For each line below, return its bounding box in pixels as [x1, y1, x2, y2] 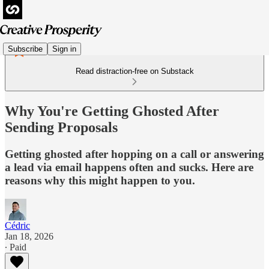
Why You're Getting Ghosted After [5, 103, 219, 119]
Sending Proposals [5, 119, 118, 135]
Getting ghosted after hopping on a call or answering [5, 147, 264, 160]
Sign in [52, 44, 76, 53]
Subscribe [8, 44, 43, 53]
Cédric [5, 220, 30, 231]
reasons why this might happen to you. [5, 174, 195, 187]
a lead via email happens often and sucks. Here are [5, 160, 253, 174]
